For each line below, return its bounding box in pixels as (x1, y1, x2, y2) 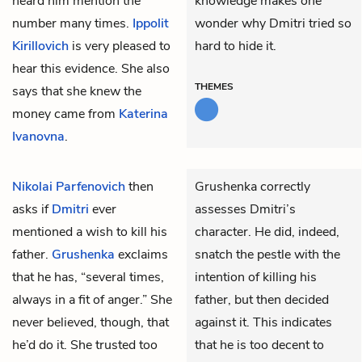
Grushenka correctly (195, 177, 310, 196)
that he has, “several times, (12, 267, 164, 286)
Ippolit (133, 14, 169, 32)
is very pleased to (69, 36, 170, 55)
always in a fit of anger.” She (12, 290, 172, 309)
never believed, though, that (12, 313, 169, 331)
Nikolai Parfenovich (12, 177, 125, 196)
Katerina (119, 104, 168, 123)
